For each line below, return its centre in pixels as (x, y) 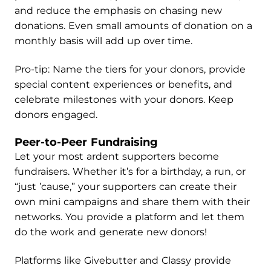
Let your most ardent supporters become (117, 156)
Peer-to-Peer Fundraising (86, 142)
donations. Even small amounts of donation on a (133, 26)
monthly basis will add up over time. (103, 41)
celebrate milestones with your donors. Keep (124, 100)
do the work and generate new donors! (111, 232)
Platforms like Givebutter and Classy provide (123, 260)
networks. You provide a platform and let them (129, 217)
